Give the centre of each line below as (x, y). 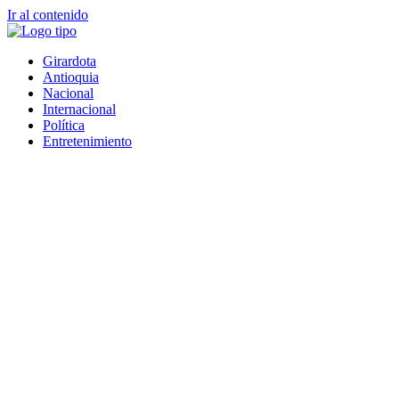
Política (64, 125)
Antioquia (71, 77)
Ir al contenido (48, 15)
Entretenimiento (87, 141)
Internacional (79, 109)
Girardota (69, 61)
